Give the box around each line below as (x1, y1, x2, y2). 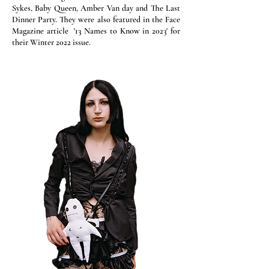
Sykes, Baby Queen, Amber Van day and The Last (12, 3, 180, 14)
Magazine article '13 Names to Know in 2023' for (12, 26, 180, 37)
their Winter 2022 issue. (12, 37, 91, 48)
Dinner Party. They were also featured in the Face (12, 14, 180, 25)
